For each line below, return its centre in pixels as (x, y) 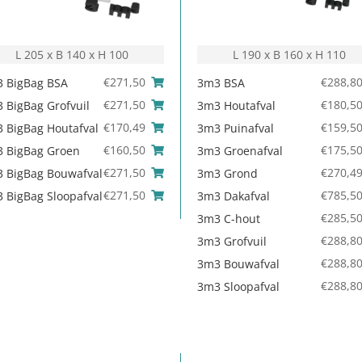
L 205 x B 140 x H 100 (72, 54)
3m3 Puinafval (236, 128)
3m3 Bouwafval (238, 263)
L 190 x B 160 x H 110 (289, 54)
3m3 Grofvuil (232, 241)
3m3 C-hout (229, 218)
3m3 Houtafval (236, 105)
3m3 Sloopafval (238, 286)
